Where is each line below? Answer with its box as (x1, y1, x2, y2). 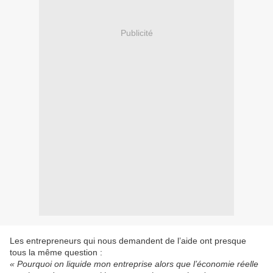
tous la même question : (10, 247, 102, 258)
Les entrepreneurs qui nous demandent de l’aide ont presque (10, 236, 246, 246)
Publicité (120, 27, 153, 38)
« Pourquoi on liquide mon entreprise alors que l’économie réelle (10, 259, 258, 269)
